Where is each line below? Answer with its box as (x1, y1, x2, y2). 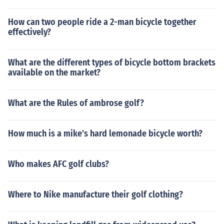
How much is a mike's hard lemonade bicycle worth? (8, 128, 202, 139)
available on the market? (8, 67, 100, 78)
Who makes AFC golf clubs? (8, 158, 109, 169)
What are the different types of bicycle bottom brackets (8, 57, 215, 68)
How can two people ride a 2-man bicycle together (8, 16, 196, 27)
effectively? (8, 26, 51, 37)
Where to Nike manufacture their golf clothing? (8, 189, 183, 200)
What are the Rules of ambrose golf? (8, 97, 144, 108)
